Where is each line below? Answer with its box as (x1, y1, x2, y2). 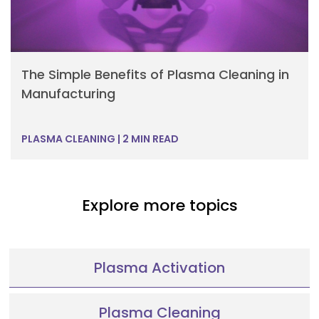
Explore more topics (81, 194, 238, 216)
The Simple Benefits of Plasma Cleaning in (21, 65, 289, 83)
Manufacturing (21, 84, 115, 103)
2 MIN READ (120, 131, 179, 146)
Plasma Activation (94, 257, 225, 278)
